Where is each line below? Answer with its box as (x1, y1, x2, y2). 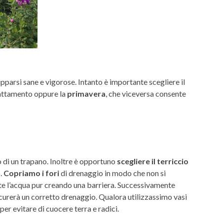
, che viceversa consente (106, 88, 186, 98)
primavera (67, 88, 106, 98)
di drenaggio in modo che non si (59, 168, 166, 178)
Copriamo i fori (3, 168, 59, 178)
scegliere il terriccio (117, 156, 188, 166)
